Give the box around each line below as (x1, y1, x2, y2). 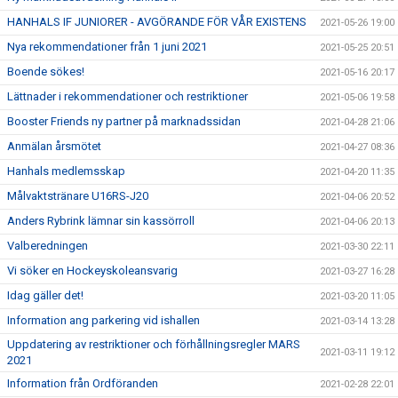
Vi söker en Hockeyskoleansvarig (7, 263, 178, 277)
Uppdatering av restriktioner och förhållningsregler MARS (7, 337, 300, 351)
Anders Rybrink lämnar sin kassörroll (7, 213, 195, 227)
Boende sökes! (7, 64, 84, 78)
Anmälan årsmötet (7, 139, 101, 153)
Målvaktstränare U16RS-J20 (7, 188, 148, 203)
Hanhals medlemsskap (7, 163, 128, 178)
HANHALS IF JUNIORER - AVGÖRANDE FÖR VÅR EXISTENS (7, 14, 306, 28)
